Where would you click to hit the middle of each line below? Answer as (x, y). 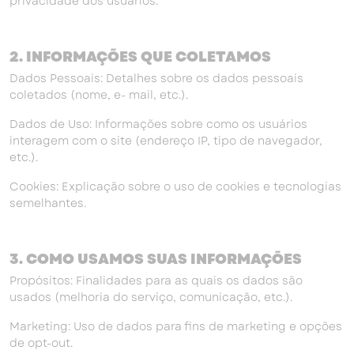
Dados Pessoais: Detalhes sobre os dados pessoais (156, 78)
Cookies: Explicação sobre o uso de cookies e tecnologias (175, 186)
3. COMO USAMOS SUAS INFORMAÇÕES (156, 259)
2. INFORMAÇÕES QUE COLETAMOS (140, 57)
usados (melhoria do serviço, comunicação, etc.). (151, 297)
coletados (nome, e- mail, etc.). (99, 95)
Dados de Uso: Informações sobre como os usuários (158, 124)
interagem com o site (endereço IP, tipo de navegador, (166, 141)
